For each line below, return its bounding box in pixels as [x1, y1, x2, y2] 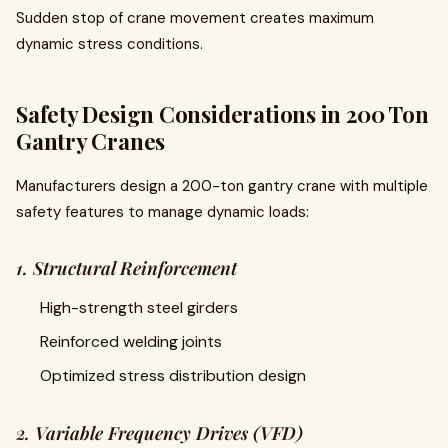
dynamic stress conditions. [16, 34, 203, 54]
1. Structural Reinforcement [16, 256, 237, 280]
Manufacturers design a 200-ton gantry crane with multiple [16, 176, 428, 196]
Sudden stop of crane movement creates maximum [16, 8, 374, 28]
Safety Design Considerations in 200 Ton [16, 99, 429, 129]
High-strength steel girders [40, 297, 238, 318]
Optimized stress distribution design [40, 365, 306, 386]
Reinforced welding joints [40, 331, 222, 352]
